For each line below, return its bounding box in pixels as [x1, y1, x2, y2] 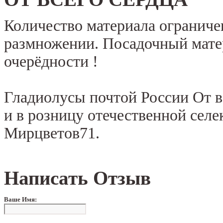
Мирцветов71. [4, 124, 100, 142]
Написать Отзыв [4, 167, 151, 189]
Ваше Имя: [4, 196, 37, 204]
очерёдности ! [4, 52, 98, 70]
